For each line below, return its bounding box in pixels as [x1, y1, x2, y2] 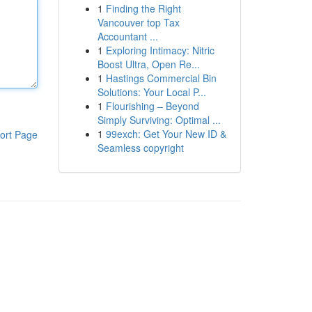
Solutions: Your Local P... [97, 85, 206, 99]
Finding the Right [105, 1, 181, 15]
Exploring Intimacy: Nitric [105, 43, 214, 57]
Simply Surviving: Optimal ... [97, 113, 221, 127]
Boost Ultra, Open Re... [97, 57, 200, 71]
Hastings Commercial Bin [105, 71, 217, 85]
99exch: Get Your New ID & [105, 127, 226, 141]
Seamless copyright [97, 141, 184, 155]
